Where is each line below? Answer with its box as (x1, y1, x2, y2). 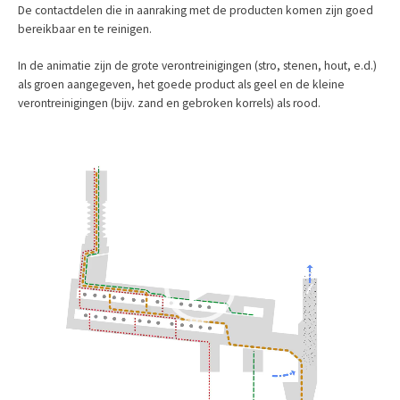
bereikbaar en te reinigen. (18, 21, 152, 37)
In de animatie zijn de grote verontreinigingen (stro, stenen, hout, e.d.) (18, 58, 377, 73)
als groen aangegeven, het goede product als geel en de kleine (18, 77, 345, 92)
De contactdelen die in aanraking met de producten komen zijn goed (18, 3, 373, 18)
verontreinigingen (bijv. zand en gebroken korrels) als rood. (18, 96, 321, 111)
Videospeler (17, 131, 79, 147)
